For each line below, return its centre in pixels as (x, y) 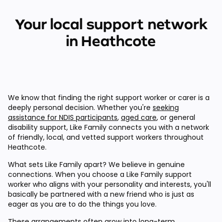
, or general (176, 117)
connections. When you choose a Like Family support (100, 174)
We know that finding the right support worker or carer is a (109, 97)
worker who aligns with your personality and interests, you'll (110, 184)
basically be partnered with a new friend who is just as (101, 194)
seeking (166, 107)
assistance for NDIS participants (63, 117)
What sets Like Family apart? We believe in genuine (96, 164)
